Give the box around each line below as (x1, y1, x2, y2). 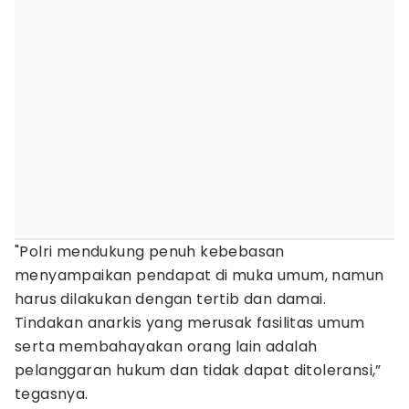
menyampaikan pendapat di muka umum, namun (15, 265, 384, 286)
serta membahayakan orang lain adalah (15, 336, 318, 357)
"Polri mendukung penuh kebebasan (15, 241, 285, 262)
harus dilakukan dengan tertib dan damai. (15, 288, 326, 309)
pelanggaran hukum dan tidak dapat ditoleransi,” (15, 360, 382, 381)
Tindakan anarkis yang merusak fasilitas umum (15, 312, 365, 333)
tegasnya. (15, 383, 89, 404)
